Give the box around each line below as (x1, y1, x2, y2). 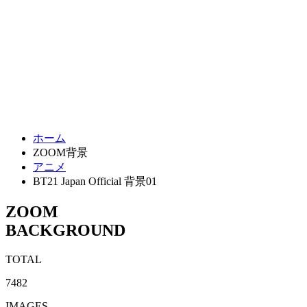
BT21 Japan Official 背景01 (33, 175, 157, 187)
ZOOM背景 (33, 146, 88, 158)
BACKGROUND (5, 221, 125, 239)
